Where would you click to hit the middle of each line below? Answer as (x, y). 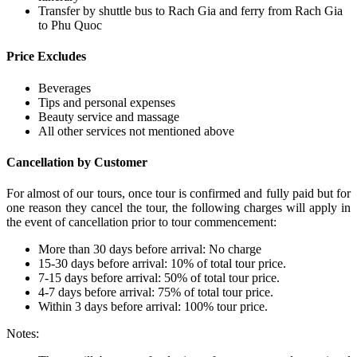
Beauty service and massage (109, 116)
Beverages (65, 88)
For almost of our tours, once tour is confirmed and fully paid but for (178, 194)
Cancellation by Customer (77, 162)
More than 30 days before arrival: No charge (150, 249)
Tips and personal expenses (107, 102)
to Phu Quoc (70, 25)
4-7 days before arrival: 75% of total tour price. (156, 292)
